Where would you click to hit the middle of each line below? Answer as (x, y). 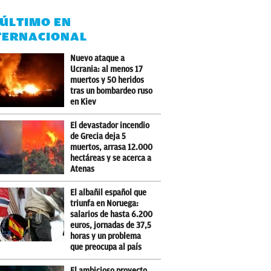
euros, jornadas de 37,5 (111, 225)
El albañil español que (109, 193)
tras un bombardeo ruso (112, 91)
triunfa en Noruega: (105, 204)
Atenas (83, 169)
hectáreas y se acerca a (111, 158)
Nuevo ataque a (98, 58)
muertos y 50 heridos (107, 80)
